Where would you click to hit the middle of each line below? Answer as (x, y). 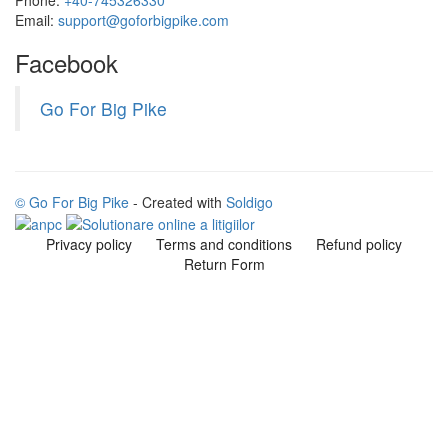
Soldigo (249, 201)
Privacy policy (89, 244)
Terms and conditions (224, 244)
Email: (36, 19)
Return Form (224, 264)
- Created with (177, 201)
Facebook (66, 62)
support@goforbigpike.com (143, 19)
